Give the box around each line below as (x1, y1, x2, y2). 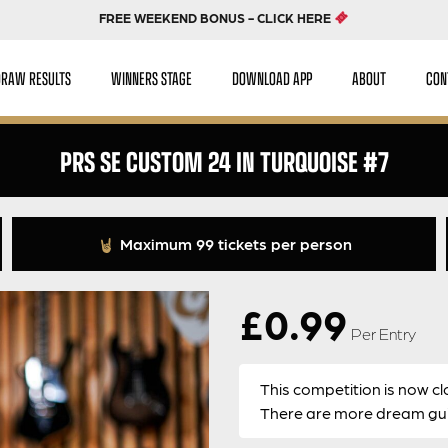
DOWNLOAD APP (232, 64, 313, 91)
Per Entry (351, 324, 416, 343)
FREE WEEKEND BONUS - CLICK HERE (99, 10, 335, 25)
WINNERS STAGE (111, 64, 193, 91)
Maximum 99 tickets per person (115, 234, 352, 253)
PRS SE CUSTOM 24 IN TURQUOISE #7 (59, 140, 389, 181)
